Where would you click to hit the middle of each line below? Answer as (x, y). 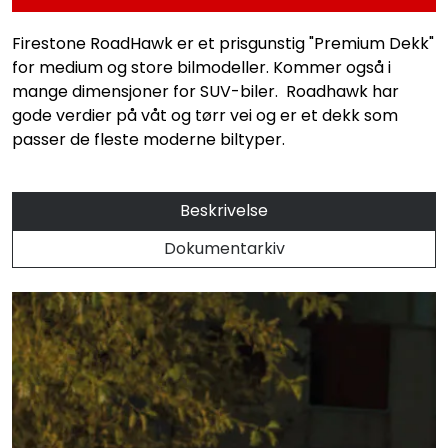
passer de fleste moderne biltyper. (148, 139)
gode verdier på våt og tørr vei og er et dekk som (205, 115)
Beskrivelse (224, 210)
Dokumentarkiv (224, 248)
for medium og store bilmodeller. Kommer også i (201, 67)
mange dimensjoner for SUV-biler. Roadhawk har (205, 91)
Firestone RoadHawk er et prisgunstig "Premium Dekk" (223, 43)
